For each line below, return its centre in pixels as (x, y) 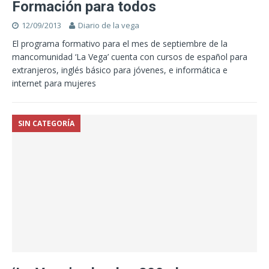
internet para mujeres (55, 83)
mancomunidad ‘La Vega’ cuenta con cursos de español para (130, 57)
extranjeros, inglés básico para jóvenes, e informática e (120, 70)
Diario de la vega (109, 26)
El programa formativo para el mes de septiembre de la (120, 44)
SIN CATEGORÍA (46, 124)
